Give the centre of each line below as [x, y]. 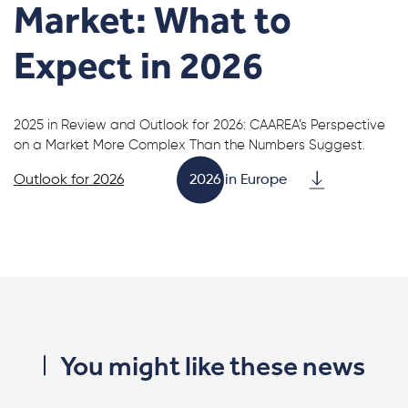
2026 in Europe [238, 180]
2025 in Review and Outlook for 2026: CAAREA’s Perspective [199, 125]
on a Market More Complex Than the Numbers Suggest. [189, 145]
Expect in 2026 [138, 66]
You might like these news [212, 366]
